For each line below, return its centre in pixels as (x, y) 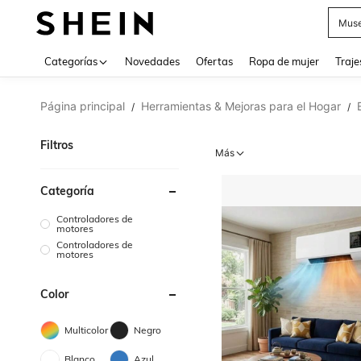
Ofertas (214, 61)
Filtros (57, 145)
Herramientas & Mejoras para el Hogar (241, 106)
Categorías (71, 61)
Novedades (152, 61)
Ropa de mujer (284, 61)
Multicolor (86, 330)
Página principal (83, 106)
